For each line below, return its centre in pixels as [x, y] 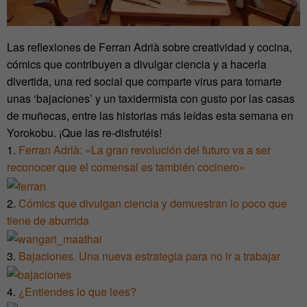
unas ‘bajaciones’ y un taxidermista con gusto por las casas [151, 99]
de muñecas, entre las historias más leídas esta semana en [150, 116]
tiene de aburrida [48, 220]
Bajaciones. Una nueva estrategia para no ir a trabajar [149, 256]
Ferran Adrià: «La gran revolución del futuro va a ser [145, 150]
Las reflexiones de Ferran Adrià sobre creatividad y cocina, [149, 47]
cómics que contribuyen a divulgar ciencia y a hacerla [137, 64]
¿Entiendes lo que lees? [77, 292]
